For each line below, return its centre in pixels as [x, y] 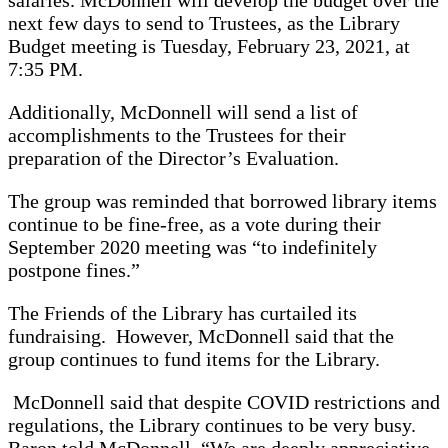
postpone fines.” [76, 269]
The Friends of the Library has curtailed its [182, 312]
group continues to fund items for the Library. [196, 358]
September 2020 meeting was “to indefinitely [192, 246]
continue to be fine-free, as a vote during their [194, 223]
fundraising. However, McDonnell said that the [201, 335]
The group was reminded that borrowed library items [222, 200]
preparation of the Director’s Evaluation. [173, 157]
